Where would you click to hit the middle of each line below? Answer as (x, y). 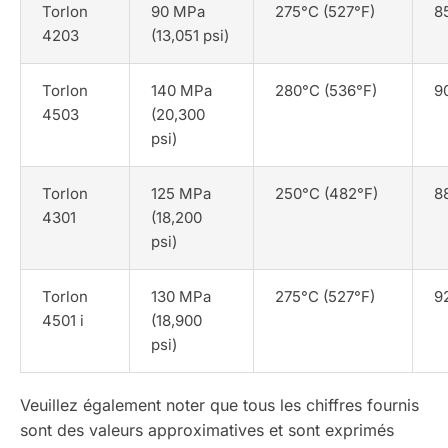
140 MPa (182, 91)
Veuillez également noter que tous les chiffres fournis (219, 404)
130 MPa (181, 297)
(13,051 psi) (190, 36)
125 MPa (181, 194)
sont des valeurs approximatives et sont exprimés (207, 429)
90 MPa (178, 12)
